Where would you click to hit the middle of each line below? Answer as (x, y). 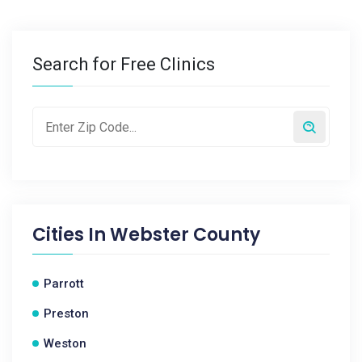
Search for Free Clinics (124, 64)
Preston (66, 314)
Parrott (64, 284)
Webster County (185, 235)
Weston (65, 343)
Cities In (71, 235)
